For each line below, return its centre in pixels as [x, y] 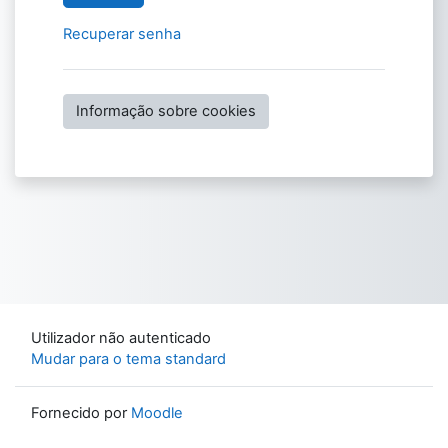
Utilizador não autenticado [121, 338]
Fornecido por [81, 413]
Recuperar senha [122, 33]
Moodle [157, 413]
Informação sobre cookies [166, 110]
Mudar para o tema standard [128, 359]
